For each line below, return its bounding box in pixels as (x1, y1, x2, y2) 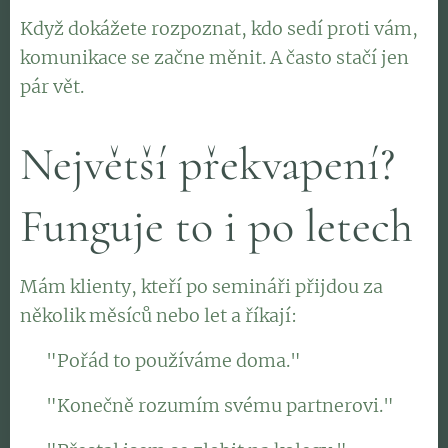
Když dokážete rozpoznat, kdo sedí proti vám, (20, 17, 418, 40)
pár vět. (20, 75, 84, 98)
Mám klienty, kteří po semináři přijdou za (20, 275, 383, 298)
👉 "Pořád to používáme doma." (20, 349, 301, 372)
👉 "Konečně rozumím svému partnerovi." (20, 394, 394, 417)
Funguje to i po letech (20, 198, 413, 254)
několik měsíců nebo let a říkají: (20, 304, 301, 327)
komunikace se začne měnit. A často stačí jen (20, 46, 409, 69)
